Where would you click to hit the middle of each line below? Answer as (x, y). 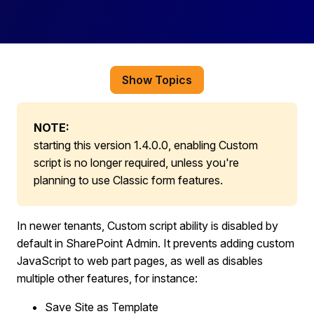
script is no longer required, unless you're (136, 163)
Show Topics (157, 80)
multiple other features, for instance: (107, 278)
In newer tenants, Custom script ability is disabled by (148, 226)
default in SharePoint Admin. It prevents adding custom (156, 243)
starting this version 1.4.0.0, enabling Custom (146, 145)
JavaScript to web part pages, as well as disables (140, 261)
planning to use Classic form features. (128, 180)
